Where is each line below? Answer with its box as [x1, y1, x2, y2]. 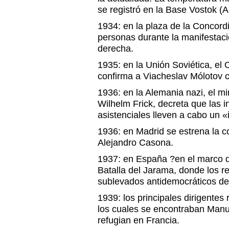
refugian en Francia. [98, 215, 179, 225]
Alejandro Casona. [98, 138, 173, 148]
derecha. [98, 43, 133, 54]
